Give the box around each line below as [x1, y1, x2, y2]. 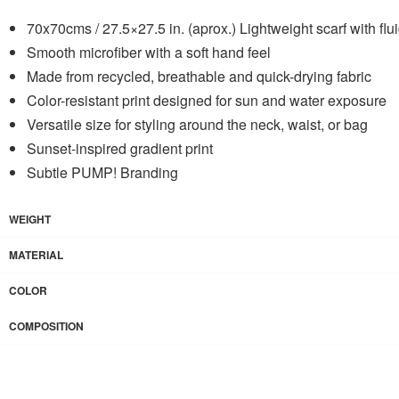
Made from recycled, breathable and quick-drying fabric [27, 66, 371, 86]
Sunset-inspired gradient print [27, 138, 213, 159]
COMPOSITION [9, 318, 84, 334]
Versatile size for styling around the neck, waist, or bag [27, 114, 368, 134]
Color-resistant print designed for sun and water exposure [27, 90, 387, 110]
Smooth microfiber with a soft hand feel [27, 42, 271, 62]
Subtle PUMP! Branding [27, 162, 178, 183]
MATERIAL [9, 247, 63, 263]
